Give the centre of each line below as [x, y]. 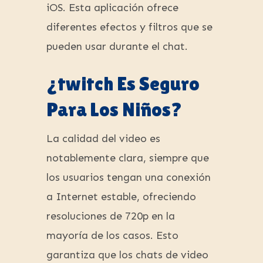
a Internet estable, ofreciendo [121, 197]
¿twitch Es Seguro [123, 84]
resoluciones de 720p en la [111, 216]
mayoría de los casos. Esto [112, 236]
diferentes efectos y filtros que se [129, 27]
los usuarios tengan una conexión [129, 178]
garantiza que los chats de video [127, 255]
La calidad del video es [103, 139]
